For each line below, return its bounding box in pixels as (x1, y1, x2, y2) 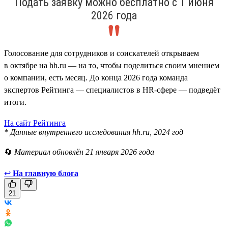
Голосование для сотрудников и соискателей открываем (4, 48, 199, 58)
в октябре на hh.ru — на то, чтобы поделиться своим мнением (4, 61, 219, 70)
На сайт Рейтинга (4, 118, 66, 127)
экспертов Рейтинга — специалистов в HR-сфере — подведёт (4, 85, 220, 94)
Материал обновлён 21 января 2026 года (14, 147, 154, 156)
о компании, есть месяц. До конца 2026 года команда (4, 73, 188, 82)
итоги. (4, 97, 26, 106)
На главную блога (13, 168, 78, 178)
